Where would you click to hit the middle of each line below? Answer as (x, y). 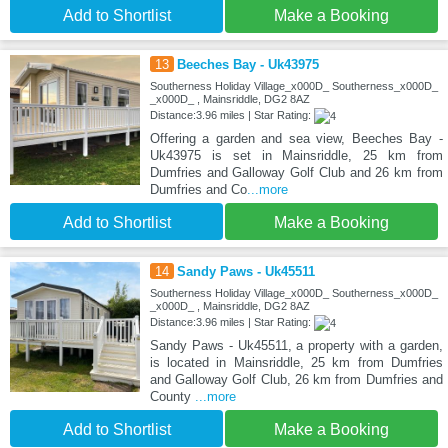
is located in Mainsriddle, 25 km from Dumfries (296, 363)
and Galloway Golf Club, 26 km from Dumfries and (296, 380)
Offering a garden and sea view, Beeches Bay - (296, 139)
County (172, 397)
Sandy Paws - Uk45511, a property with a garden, (296, 346)
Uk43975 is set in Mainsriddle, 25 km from (296, 156)
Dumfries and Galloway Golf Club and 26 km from (296, 173)
